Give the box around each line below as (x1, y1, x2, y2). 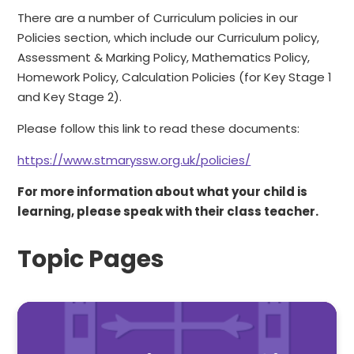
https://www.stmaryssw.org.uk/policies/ (17, 152, 251, 169)
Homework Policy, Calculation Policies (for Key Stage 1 (17, 69, 333, 86)
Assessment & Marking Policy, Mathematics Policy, (17, 49, 311, 66)
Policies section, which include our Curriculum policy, (17, 29, 320, 47)
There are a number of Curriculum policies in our (17, 9, 299, 27)
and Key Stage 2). (17, 88, 122, 106)
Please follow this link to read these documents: (17, 120, 300, 137)
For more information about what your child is (17, 183, 308, 201)
